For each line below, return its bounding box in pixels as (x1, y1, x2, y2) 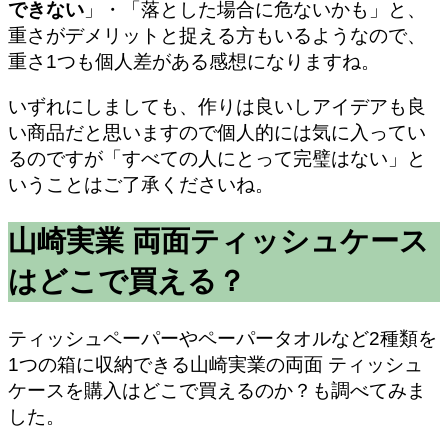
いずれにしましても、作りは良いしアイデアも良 (8, 95, 426, 117)
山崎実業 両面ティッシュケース (8, 224, 429, 257)
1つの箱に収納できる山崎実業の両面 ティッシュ (8, 353, 423, 375)
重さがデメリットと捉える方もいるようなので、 (8, 24, 426, 46)
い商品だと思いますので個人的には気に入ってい (8, 121, 426, 143)
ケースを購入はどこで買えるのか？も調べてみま (8, 379, 426, 401)
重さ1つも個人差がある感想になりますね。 (8, 50, 380, 72)
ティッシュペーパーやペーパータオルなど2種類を (8, 327, 437, 349)
